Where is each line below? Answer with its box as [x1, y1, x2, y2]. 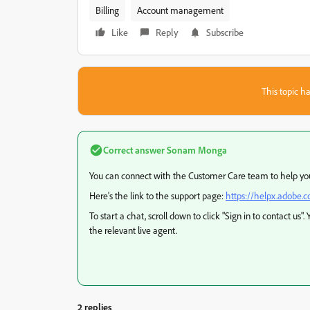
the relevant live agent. [89, 224, 177, 236]
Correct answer [103, 144, 165, 156]
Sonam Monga [165, 144, 227, 156]
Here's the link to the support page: [89, 190, 226, 201]
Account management [137, 4, 224, 16]
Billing [95, 4, 119, 16]
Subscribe [206, 26, 244, 38]
